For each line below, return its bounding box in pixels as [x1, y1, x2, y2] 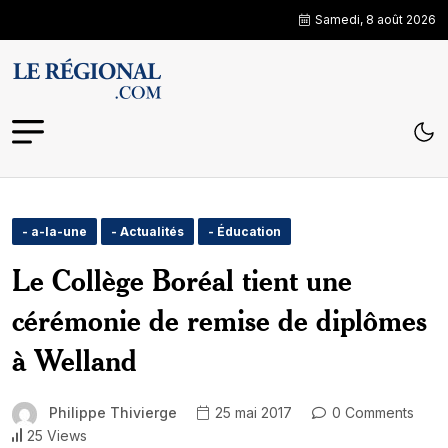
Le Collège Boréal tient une [12, 262, 352, 298]
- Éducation [208, 224, 281, 239]
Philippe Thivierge [49, 404, 177, 421]
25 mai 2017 [211, 404, 292, 422]
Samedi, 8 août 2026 [315, 12, 436, 27]
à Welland [12, 342, 137, 378]
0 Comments [328, 404, 414, 422]
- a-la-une [22, 224, 87, 239]
